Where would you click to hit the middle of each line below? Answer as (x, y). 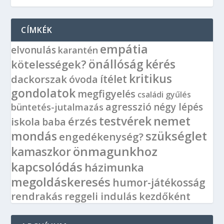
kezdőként (165, 196)
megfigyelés (107, 94)
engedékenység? (101, 136)
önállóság (116, 64)
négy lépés (178, 107)
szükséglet (176, 136)
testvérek (125, 121)
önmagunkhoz (115, 151)
